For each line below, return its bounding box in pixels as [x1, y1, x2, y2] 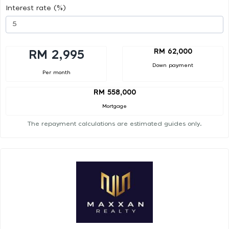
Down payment [152, 62, 193, 68]
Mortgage [102, 104, 127, 109]
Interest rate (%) [6, 4, 66, 12]
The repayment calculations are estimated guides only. [27, 121, 202, 127]
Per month [42, 70, 71, 75]
